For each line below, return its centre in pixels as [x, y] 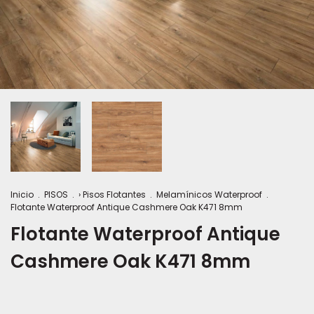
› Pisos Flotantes [112, 194]
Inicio [22, 194]
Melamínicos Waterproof [209, 194]
